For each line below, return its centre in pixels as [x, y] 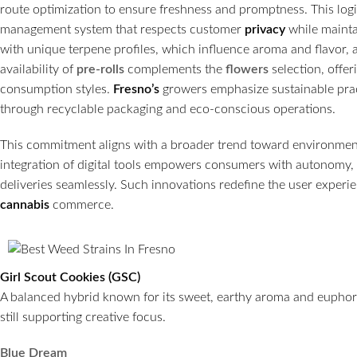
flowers [247, 70]
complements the [175, 70]
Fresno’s [136, 90]
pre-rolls [100, 70]
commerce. [82, 205]
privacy [265, 30]
